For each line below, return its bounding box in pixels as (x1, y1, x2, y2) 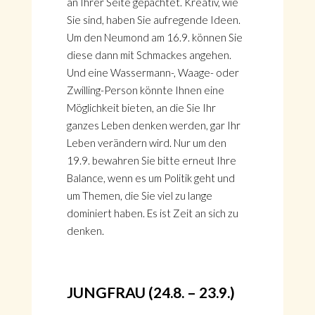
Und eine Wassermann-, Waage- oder (66, 66, 239, 79)
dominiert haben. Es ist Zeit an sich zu (66, 207, 238, 219)
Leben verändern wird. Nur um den (66, 136, 226, 149)
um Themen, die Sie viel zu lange (66, 189, 212, 202)
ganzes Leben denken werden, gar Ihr (66, 119, 240, 131)
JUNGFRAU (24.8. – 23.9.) (66, 283, 235, 301)
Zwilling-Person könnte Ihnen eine (66, 84, 224, 96)
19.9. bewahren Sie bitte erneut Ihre (66, 154, 236, 167)
